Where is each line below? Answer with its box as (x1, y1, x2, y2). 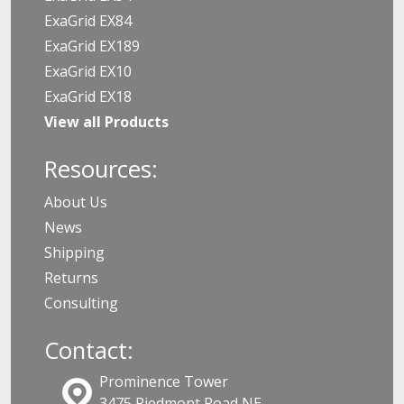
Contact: (44, 334, 133, 366)
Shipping (44, 242, 105, 262)
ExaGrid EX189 (44, 35, 140, 56)
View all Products (44, 111, 169, 132)
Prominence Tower (98, 371, 228, 391)
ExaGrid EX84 (44, 10, 132, 31)
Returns (44, 267, 98, 288)
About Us (44, 191, 107, 212)
